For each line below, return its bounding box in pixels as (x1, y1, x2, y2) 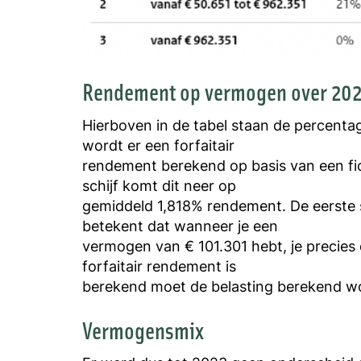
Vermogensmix (82, 314, 204, 344)
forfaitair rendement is (82, 255, 236, 276)
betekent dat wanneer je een (82, 214, 278, 236)
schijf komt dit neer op (82, 174, 236, 196)
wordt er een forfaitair (82, 134, 234, 156)
